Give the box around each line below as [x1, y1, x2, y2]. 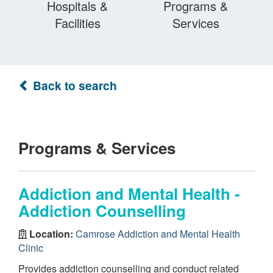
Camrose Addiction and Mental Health [76, 226, 240, 241]
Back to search [30, 77, 117, 94]
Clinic [18, 240, 43, 255]
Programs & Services [18, 136, 175, 159]
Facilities [54, 14, 101, 32]
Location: [27, 226, 76, 241]
